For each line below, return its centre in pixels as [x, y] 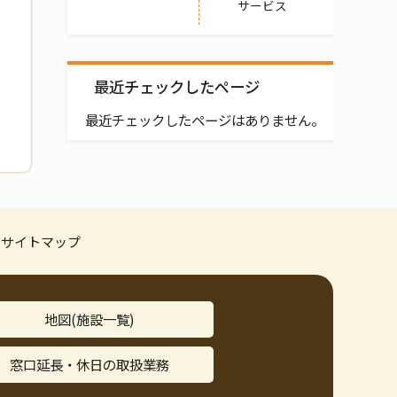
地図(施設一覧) [90, 319]
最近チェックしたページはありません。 [205, 119]
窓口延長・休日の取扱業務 [90, 365]
